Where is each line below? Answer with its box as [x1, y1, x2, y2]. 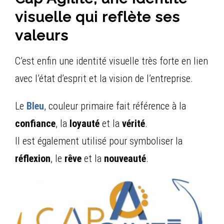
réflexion [15, 152, 50, 164]
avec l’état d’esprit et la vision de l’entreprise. [15, 72, 193, 84]
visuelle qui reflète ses [15, 8, 180, 26]
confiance [15, 117, 55, 129]
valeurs [15, 27, 68, 44]
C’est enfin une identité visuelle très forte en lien [15, 54, 208, 67]
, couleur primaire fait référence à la [44, 99, 186, 112]
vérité [122, 117, 145, 129]
